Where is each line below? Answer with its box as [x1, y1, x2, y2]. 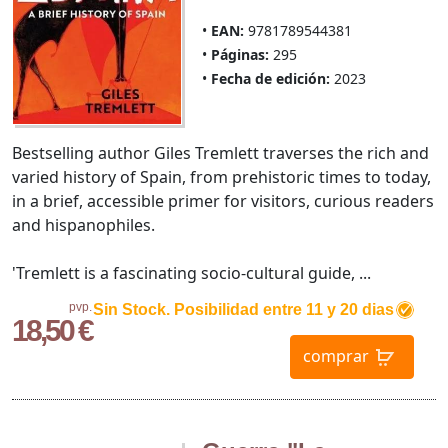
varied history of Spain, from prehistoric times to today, [12, 166, 431, 189]
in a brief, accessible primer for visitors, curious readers [12, 190, 434, 213]
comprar [302, 344, 369, 367]
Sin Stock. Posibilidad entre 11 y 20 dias [92, 301, 394, 319]
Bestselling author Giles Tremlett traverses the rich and [12, 142, 429, 165]
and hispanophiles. [12, 214, 155, 237]
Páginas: [210, 45, 269, 65]
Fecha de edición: [210, 69, 330, 89]
